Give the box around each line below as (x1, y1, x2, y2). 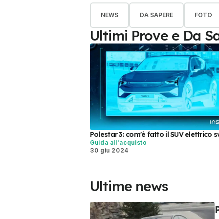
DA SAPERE (140, 11, 173, 19)
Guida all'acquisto (90, 139, 147, 147)
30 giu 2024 (90, 147, 129, 154)
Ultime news (90, 177, 169, 195)
